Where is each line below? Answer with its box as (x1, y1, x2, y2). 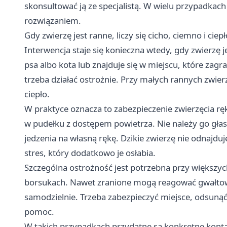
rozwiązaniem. (24, 14, 81, 26)
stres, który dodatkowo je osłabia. (24, 146, 156, 159)
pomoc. (24, 205, 54, 217)
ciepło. (24, 88, 50, 100)
